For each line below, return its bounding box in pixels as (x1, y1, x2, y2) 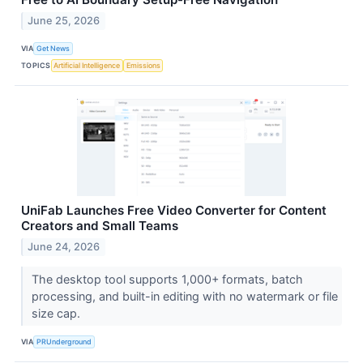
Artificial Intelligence (53, 61, 121, 70)
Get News (36, 44, 70, 53)
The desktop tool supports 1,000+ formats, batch (31, 271, 303, 286)
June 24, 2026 (28, 240, 100, 253)
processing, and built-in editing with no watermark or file (31, 288, 338, 303)
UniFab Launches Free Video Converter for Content (21, 202, 327, 218)
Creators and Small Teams (21, 217, 178, 233)
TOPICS (21, 61, 51, 70)
